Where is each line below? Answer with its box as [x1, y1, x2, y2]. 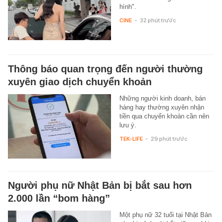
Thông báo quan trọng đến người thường [8, 63, 203, 75]
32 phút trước [139, 17, 176, 24]
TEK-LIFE [119, 135, 143, 143]
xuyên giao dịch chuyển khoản [8, 76, 152, 88]
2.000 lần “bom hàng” [8, 193, 110, 204]
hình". [119, 3, 136, 11]
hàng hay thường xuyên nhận [119, 104, 204, 111]
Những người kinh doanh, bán [119, 95, 206, 103]
